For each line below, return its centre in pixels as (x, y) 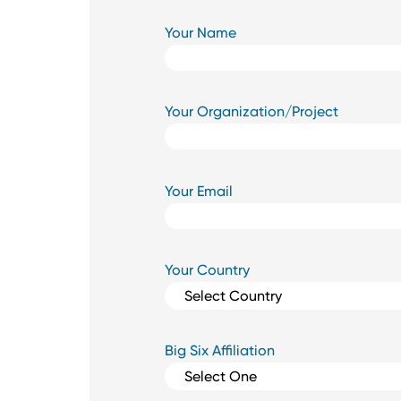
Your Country (207, 269)
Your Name (200, 32)
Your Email (198, 191)
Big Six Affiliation (219, 351)
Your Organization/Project (251, 112)
